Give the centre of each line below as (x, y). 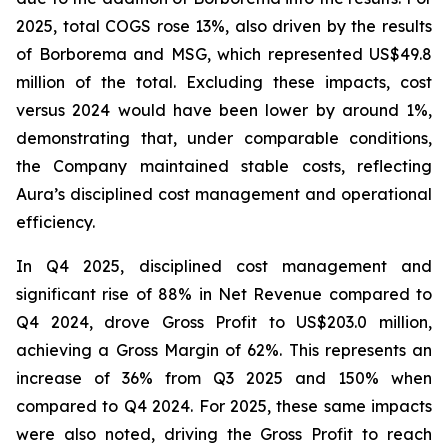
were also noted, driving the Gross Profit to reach (224, 434)
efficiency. (55, 222)
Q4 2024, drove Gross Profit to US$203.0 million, (224, 322)
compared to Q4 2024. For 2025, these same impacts (224, 406)
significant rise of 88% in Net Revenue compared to (224, 294)
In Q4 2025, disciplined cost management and (224, 266)
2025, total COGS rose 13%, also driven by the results (224, 26)
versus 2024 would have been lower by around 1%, (224, 110)
